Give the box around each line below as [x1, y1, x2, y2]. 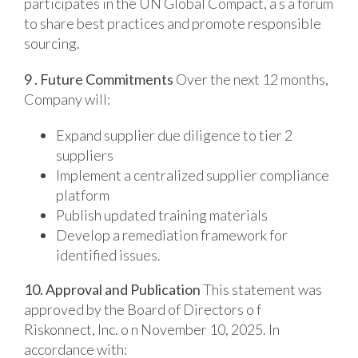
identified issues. [55, 245, 161, 264]
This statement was [200, 280, 322, 298]
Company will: [23, 89, 110, 108]
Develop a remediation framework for [55, 225, 288, 244]
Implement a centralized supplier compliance [55, 165, 329, 184]
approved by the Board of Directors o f [23, 300, 261, 318]
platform [55, 185, 109, 204]
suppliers [55, 145, 113, 164]
